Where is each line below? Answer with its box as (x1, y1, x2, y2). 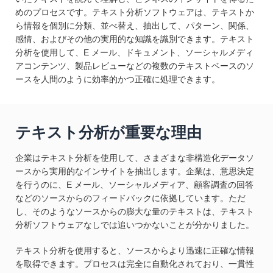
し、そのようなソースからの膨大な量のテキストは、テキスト (15, 207, 254, 216)
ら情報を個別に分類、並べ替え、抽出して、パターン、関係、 (15, 21, 254, 30)
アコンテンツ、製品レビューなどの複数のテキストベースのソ (15, 61, 254, 71)
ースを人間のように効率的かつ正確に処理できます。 (15, 74, 220, 84)
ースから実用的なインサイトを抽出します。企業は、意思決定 (15, 166, 254, 176)
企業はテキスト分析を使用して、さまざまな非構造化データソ (15, 153, 254, 163)
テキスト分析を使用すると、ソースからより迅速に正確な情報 (15, 246, 254, 255)
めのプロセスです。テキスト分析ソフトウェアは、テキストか (15, 7, 254, 17)
